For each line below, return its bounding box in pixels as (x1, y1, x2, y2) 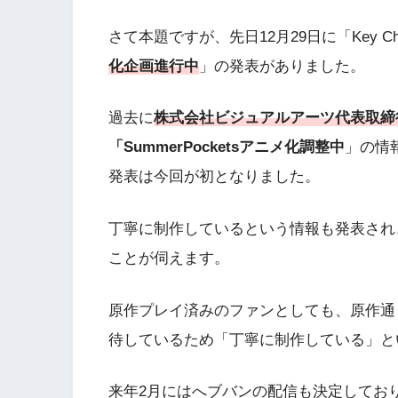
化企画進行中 (108, 57, 199, 75)
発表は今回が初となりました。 (108, 168, 320, 186)
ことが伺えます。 (108, 250, 229, 267)
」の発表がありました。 (199, 57, 365, 75)
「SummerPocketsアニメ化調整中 (108, 139, 345, 156)
